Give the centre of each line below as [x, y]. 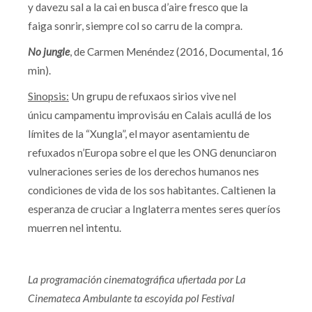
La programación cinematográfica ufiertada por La [137, 279]
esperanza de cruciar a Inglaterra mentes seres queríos [154, 209]
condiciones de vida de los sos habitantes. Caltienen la [152, 190]
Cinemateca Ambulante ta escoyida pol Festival [131, 298]
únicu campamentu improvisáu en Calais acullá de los [150, 115]
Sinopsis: [48, 96]
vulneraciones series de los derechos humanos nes [143, 171]
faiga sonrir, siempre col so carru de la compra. [135, 26]
